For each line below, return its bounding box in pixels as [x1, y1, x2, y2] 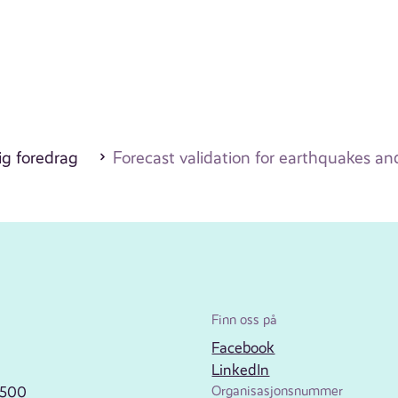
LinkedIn [211, 361, 270, 379]
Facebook [211, 338, 275, 357]
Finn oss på [211, 312, 278, 329]
